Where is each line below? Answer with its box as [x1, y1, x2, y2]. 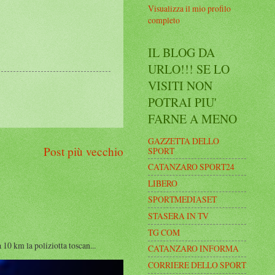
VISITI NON [148, 77, 212, 94]
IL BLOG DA [148, 44, 215, 61]
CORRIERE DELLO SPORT [148, 259, 246, 271]
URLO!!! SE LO [148, 60, 230, 77]
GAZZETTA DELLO [148, 134, 219, 147]
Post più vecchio [44, 143, 123, 159]
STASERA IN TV [148, 210, 209, 222]
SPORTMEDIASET [148, 193, 217, 206]
